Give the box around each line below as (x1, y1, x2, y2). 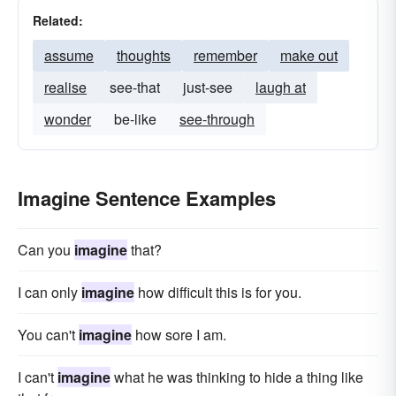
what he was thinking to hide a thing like (110, 367, 363, 387)
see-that (110, 77, 160, 97)
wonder (44, 109, 91, 129)
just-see (183, 77, 232, 97)
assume (44, 45, 94, 65)
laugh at (255, 77, 306, 97)
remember (194, 45, 257, 65)
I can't (18, 367, 57, 387)
